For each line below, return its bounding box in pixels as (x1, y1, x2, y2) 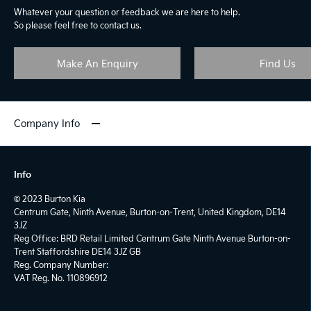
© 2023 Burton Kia (14, 193, 85, 205)
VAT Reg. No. (14, 272, 65, 284)
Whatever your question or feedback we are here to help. (14, 6, 240, 18)
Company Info (14, 117, 80, 131)
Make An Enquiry (56, 57, 138, 71)
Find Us (260, 57, 296, 71)
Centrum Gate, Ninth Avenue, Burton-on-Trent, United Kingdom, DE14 (14, 206, 286, 218)
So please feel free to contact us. (14, 19, 142, 31)
